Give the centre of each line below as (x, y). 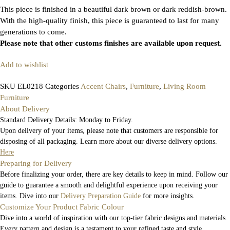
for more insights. (168, 196)
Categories (62, 86)
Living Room (185, 86)
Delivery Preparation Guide (101, 196)
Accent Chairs (103, 86)
